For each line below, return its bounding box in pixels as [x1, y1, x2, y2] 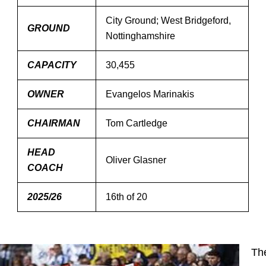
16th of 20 [106, 192, 147, 202]
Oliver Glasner [106, 155, 166, 165]
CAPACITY [27, 60, 77, 70]
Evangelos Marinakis [106, 89, 194, 99]
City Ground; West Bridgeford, [106, 15, 231, 26]
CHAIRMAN [27, 118, 80, 128]
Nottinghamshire [106, 31, 175, 41]
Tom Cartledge [106, 118, 167, 128]
